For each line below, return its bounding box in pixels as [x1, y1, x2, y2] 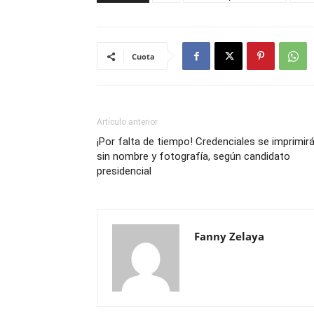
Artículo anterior [97, 117, 158, 127]
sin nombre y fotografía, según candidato [97, 150, 290, 163]
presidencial [97, 165, 151, 177]
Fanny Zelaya [194, 229, 264, 243]
